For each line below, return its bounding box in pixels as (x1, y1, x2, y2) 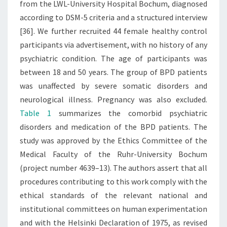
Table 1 (20, 108, 51, 119)
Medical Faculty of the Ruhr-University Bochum (20, 149, 207, 160)
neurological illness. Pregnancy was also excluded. (20, 94, 207, 105)
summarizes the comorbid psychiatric (51, 108, 208, 119)
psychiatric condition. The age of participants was (20, 53, 207, 64)
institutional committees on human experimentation (20, 204, 207, 214)
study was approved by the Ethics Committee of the (20, 135, 207, 146)
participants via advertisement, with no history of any (20, 40, 207, 50)
